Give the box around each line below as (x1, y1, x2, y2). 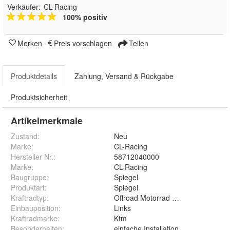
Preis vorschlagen (54, 38, 112, 49)
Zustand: (11, 131, 40, 142)
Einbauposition (11, 203, 59, 214)
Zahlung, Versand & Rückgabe (74, 71, 174, 82)
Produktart (11, 182, 45, 193)
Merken (17, 38, 42, 49)
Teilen (127, 38, 148, 49)
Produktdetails (11, 71, 57, 82)
